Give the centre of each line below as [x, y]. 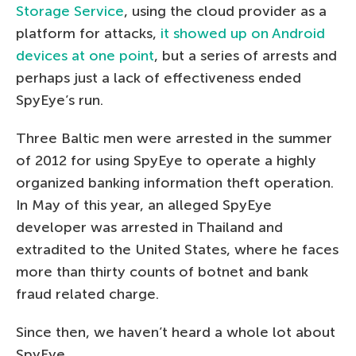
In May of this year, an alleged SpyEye [144, 205]
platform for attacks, [88, 33]
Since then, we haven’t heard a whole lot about [176, 332]
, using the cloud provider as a [225, 11]
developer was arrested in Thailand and [149, 227]
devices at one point [85, 55]
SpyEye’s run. [60, 100]
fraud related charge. [87, 294]
